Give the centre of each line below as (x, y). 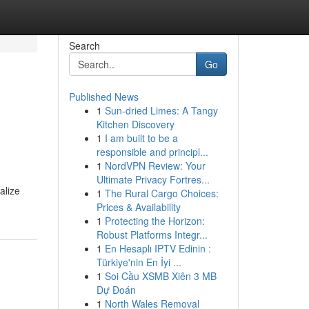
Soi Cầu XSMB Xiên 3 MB (160, 276)
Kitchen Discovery (135, 124)
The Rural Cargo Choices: (161, 193)
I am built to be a (141, 138)
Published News (103, 97)
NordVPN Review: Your (155, 166)
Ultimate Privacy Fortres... (153, 179)
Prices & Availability (138, 207)
